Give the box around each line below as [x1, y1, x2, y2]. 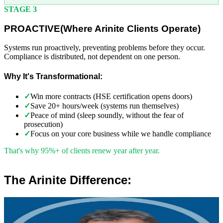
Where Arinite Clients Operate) [63, 23, 201, 34]
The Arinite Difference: [4, 173, 131, 187]
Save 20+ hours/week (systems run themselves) [30, 101, 179, 110]
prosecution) [24, 119, 63, 128]
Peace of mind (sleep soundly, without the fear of [30, 111, 184, 119]
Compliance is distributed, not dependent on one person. [4, 52, 180, 61]
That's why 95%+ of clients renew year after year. [4, 146, 160, 155]
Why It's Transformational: [4, 72, 103, 81]
